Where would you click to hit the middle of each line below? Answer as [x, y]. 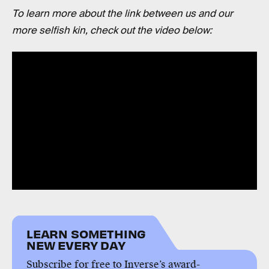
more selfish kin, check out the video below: [112, 30]
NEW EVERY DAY [76, 245]
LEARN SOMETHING [86, 234]
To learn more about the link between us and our [122, 13]
